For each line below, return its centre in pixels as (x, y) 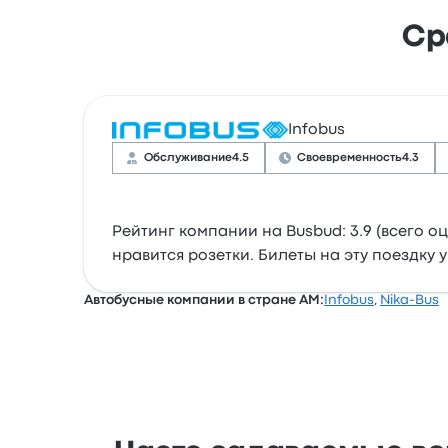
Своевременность (349, 158)
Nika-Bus (409, 300)
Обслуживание (188, 158)
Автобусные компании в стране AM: (204, 300)
